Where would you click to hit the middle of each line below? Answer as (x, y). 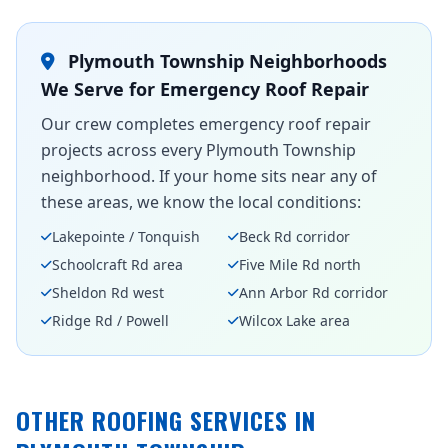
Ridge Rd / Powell (110, 320)
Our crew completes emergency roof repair (206, 124)
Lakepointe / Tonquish (126, 236)
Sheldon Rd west (108, 292)
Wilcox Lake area (294, 320)
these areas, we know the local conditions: (201, 202)
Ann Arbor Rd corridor (313, 292)
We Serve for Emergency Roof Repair (205, 89)
